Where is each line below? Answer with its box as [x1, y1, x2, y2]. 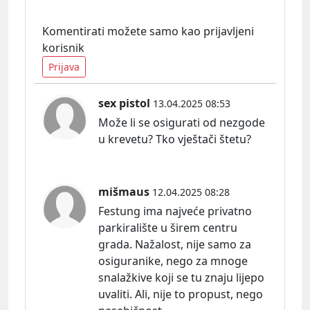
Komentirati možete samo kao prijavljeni [42, 23, 254, 39]
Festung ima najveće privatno [98, 203, 252, 219]
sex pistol [98, 95, 150, 111]
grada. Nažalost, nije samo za [98, 236, 251, 252]
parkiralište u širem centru [98, 219, 237, 235]
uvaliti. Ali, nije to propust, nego [98, 286, 263, 302]
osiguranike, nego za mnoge [98, 253, 248, 268]
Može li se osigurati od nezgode [98, 114, 265, 130]
